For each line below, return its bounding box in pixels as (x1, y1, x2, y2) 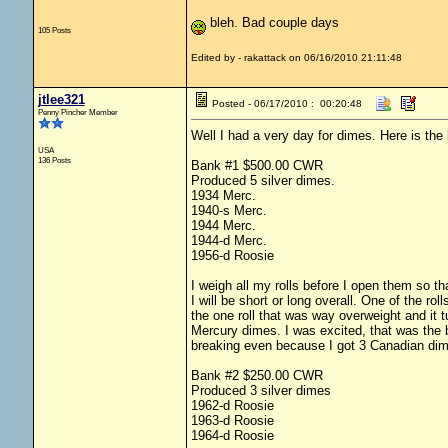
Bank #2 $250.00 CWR (190, 368, 323, 383)
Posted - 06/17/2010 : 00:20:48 (211, 98, 362, 109)
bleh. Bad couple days (205, 15, 339, 30)
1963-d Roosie (190, 413, 274, 428)
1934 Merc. (190, 188, 256, 203)
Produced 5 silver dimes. (190, 173, 335, 188)
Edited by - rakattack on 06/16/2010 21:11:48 (190, 52, 402, 63)
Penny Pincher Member (37, 107, 118, 117)
